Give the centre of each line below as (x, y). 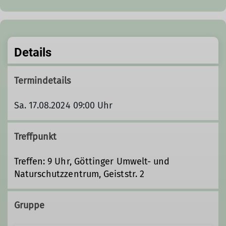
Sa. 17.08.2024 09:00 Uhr (63, 105)
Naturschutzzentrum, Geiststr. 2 (79, 174)
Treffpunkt (35, 136)
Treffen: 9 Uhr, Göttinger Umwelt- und (92, 161)
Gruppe (29, 206)
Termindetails (42, 80)
